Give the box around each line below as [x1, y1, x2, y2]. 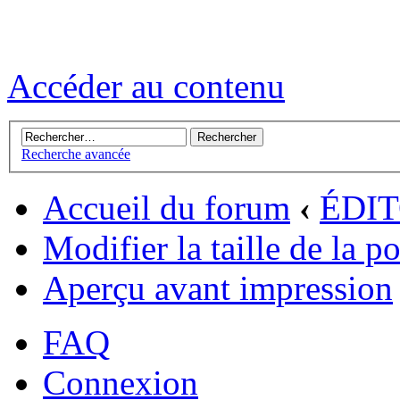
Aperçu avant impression [43, 269, 393, 308]
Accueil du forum [43, 188, 290, 228]
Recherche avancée [21, 146, 130, 162]
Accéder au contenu [7, 67, 285, 106]
